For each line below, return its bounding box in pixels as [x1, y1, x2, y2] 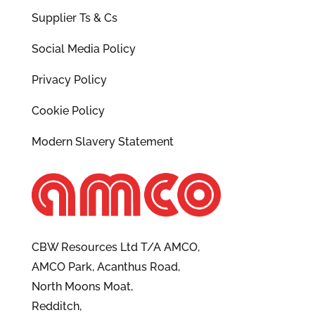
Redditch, [31, 300, 82, 314]
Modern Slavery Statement [31, 135, 174, 149]
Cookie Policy [31, 104, 105, 118]
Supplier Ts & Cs [31, 11, 117, 25]
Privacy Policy [31, 73, 107, 87]
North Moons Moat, [31, 280, 133, 294]
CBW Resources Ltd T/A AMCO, [31, 240, 200, 255]
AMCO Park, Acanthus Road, [31, 260, 180, 274]
